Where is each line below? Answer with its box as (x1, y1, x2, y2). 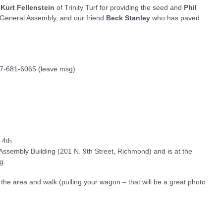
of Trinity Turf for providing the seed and (55, 3, 182, 11)
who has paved (150, 14, 200, 22)
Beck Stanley (106, 14, 150, 22)
